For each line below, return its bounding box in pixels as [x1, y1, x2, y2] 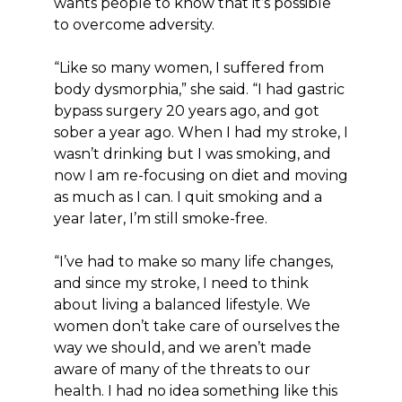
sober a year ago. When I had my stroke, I [54, 124, 348, 141]
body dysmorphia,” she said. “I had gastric [54, 81, 345, 98]
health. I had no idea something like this [54, 382, 337, 399]
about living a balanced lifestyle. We [54, 296, 310, 313]
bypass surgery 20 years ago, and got [54, 102, 319, 119]
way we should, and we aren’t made [54, 339, 311, 356]
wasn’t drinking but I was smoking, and [54, 145, 331, 162]
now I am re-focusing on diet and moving [54, 167, 348, 184]
